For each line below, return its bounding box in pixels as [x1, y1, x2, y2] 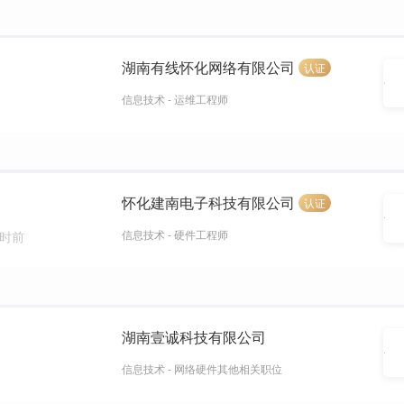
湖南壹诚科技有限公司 [122, 326, 267, 347]
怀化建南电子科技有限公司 [122, 191, 296, 213]
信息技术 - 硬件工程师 [122, 225, 229, 242]
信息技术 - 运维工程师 [122, 91, 229, 107]
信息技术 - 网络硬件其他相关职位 [122, 361, 283, 376]
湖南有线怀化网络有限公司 [122, 57, 296, 78]
